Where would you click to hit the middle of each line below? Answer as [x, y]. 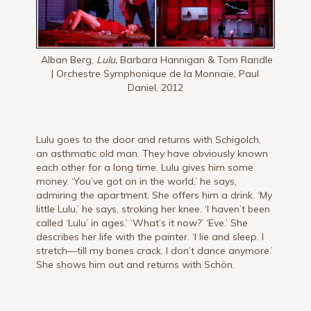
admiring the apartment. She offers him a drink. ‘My [154, 195]
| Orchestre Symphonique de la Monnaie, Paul [155, 73]
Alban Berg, [66, 59]
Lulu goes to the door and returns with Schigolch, [149, 139]
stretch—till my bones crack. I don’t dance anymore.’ [155, 250]
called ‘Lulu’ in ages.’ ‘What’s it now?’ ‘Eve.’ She [142, 222]
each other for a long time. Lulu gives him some [145, 167]
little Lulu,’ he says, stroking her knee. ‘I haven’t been [153, 209]
